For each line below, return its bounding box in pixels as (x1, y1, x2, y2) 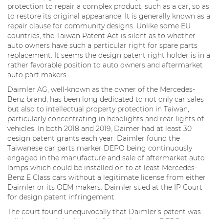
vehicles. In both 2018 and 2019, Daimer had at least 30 (7, 124, 192, 133)
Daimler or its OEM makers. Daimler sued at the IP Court (7, 182, 202, 192)
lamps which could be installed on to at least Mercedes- (7, 163, 197, 172)
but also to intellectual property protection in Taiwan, (7, 104, 189, 113)
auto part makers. (7, 70, 68, 79)
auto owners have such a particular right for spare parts (7, 41, 197, 50)
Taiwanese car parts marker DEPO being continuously (7, 143, 192, 153)
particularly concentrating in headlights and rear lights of (7, 114, 204, 123)
